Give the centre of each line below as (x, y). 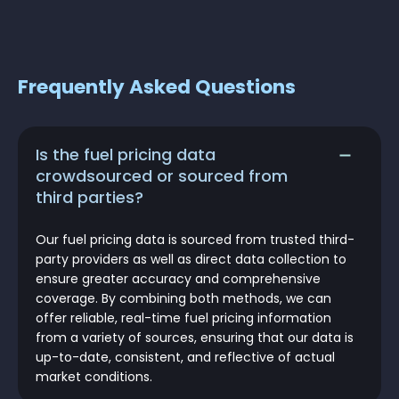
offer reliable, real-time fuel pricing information (183, 318)
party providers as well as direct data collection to (191, 260)
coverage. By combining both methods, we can (183, 299)
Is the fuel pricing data (126, 155)
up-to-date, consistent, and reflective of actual (185, 358)
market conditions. (94, 377)
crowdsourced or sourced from (162, 176)
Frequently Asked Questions (157, 87)
